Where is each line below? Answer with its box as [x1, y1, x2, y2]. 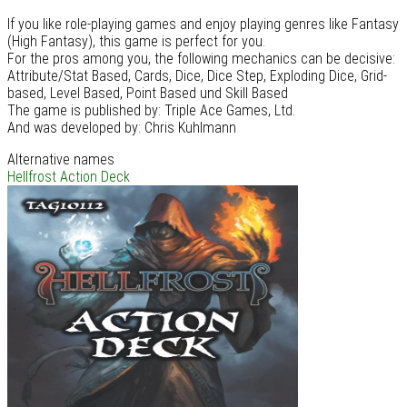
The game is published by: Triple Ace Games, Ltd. [7, 102, 295, 120]
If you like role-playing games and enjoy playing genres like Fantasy [7, 15, 399, 34]
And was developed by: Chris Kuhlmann [7, 119, 236, 137]
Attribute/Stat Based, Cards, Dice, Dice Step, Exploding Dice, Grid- [7, 67, 387, 85]
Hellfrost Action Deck [7, 168, 130, 186]
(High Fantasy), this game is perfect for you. [7, 33, 265, 51]
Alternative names [7, 151, 114, 169]
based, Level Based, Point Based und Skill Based [7, 84, 288, 103]
